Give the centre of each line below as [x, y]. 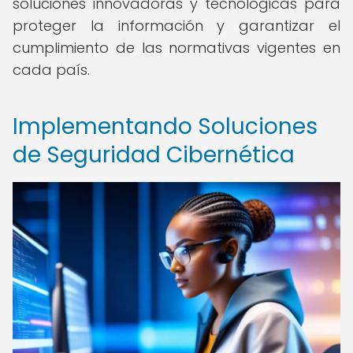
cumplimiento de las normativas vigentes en [176, 48]
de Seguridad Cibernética [154, 155]
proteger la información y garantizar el [176, 26]
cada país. [51, 70]
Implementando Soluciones [165, 126]
